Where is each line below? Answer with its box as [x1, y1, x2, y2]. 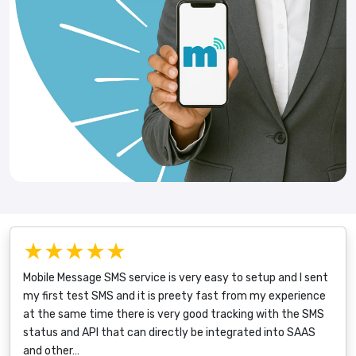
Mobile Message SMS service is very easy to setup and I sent [23, 270, 328, 284]
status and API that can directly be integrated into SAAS [23, 325, 315, 339]
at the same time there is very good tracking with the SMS [23, 307, 324, 321]
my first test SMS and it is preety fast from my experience [23, 288, 326, 303]
